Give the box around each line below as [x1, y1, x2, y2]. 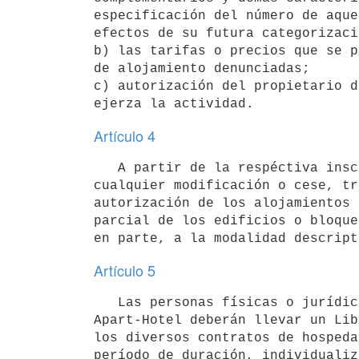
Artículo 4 [94, 125, 155, 146]
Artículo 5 [94, 260, 155, 280]
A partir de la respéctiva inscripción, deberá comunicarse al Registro [94, 160, 118, 175]
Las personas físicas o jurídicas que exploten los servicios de [94, 295, 118, 310]
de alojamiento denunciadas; [94, 61, 310, 76]
